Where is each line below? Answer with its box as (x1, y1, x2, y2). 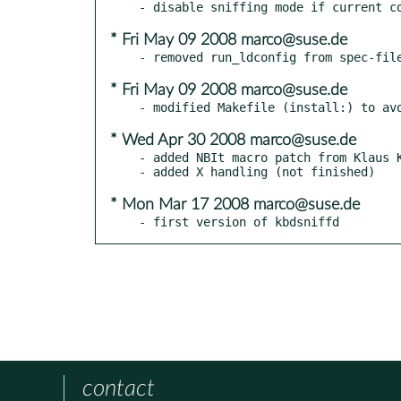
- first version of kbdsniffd (139, 214, 339, 229)
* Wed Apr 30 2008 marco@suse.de (110, 132, 356, 149)
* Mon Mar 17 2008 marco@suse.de (110, 196, 360, 213)
